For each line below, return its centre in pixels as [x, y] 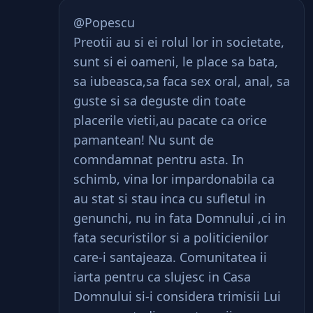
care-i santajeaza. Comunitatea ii [170, 257]
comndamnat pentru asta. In [159, 159]
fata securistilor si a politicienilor [171, 238]
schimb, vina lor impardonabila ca [174, 179]
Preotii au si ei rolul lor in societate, [179, 42]
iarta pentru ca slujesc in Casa [162, 277]
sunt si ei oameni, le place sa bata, [176, 61]
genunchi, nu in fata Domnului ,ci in [180, 218]
